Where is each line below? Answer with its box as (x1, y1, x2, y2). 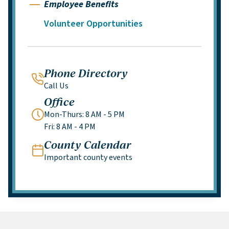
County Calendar (44, 136, 131, 152)
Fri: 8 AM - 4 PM (44, 121, 96, 132)
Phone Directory (44, 65, 128, 80)
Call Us (44, 80, 68, 91)
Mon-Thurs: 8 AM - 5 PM (44, 109, 125, 120)
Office (44, 94, 75, 109)
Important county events (44, 152, 132, 163)
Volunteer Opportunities (44, 17, 143, 30)
